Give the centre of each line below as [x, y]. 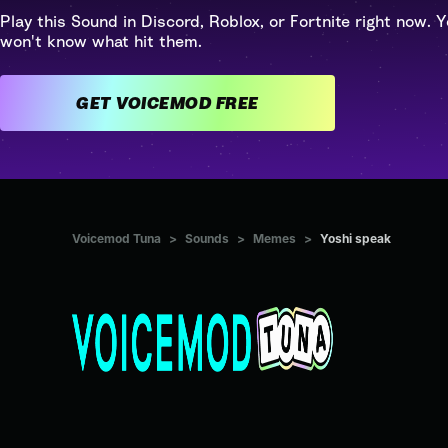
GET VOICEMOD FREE [237, 103]
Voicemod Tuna [116, 239]
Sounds [207, 239]
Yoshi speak [355, 239]
